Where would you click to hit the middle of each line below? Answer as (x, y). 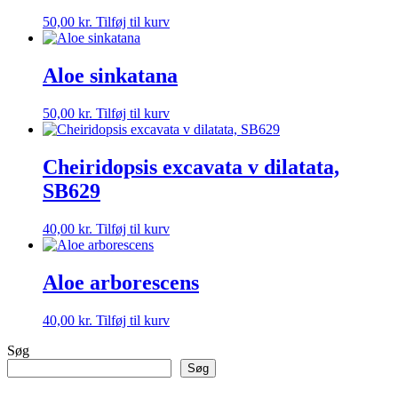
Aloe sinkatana (110, 76)
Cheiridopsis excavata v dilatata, (191, 167)
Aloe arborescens (121, 282)
